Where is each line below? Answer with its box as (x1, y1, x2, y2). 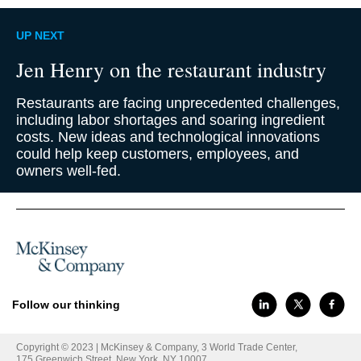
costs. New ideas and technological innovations (16, 129, 320, 145)
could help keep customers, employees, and (16, 146, 299, 162)
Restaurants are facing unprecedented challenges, (16, 95, 340, 111)
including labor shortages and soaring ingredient (16, 112, 325, 128)
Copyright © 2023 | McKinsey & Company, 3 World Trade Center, (16, 342, 297, 353)
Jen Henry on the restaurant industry (16, 56, 326, 83)
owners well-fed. (16, 163, 121, 179)
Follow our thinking (12, 298, 120, 311)
